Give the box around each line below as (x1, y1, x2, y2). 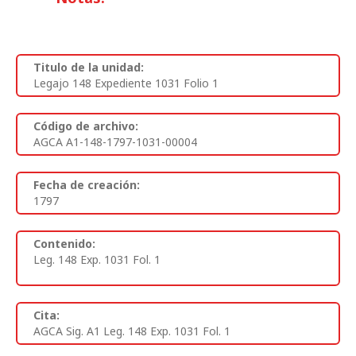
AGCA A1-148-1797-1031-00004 (33, 133, 197, 149)
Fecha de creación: (33, 176, 140, 192)
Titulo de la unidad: (33, 59, 144, 75)
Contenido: (33, 235, 95, 251)
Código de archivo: (33, 118, 138, 133)
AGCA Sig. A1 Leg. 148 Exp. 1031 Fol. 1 (33, 323, 230, 339)
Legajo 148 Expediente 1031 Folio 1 (33, 75, 219, 91)
